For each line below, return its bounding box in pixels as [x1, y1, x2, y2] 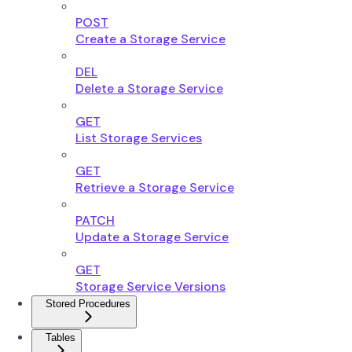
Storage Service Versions [75, 277, 225, 295]
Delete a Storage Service [75, 79, 223, 97]
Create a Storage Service [75, 30, 225, 47]
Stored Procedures [46, 297, 130, 310]
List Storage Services [75, 129, 202, 146]
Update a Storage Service [75, 228, 229, 245]
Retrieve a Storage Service [75, 178, 234, 196]
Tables [46, 331, 75, 343]
